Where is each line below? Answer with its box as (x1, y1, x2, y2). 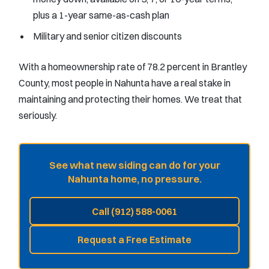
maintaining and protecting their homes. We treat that (19, 92, 242, 105)
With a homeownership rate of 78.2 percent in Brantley (19, 60, 247, 73)
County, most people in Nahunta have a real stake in (19, 76, 231, 89)
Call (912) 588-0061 (92, 205, 177, 217)
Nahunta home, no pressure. (67, 172, 202, 185)
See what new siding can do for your (49, 159, 220, 171)
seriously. (19, 109, 57, 121)
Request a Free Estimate (77, 234, 192, 246)
